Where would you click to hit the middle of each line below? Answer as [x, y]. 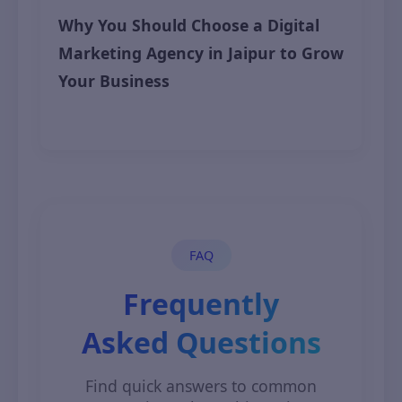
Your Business [114, 81]
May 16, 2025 [93, 119]
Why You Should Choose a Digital [189, 25]
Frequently [201, 304]
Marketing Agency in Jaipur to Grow [201, 53]
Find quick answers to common [201, 386]
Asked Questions [201, 342]
